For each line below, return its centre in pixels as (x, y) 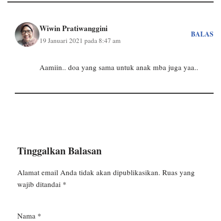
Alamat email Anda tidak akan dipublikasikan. (89, 172)
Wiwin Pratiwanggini (74, 28)
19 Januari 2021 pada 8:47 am (80, 40)
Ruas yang (179, 172)
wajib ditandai (40, 184)
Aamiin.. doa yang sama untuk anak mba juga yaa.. (119, 67)
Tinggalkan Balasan (59, 150)
